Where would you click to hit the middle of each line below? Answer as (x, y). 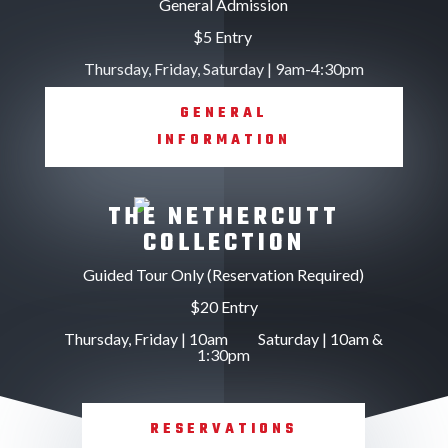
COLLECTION (223, 243)
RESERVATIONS (224, 429)
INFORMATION (223, 140)
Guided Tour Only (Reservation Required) (224, 274)
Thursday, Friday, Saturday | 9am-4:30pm (223, 69)
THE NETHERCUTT (223, 217)
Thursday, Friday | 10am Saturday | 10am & (224, 338)
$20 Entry (223, 306)
